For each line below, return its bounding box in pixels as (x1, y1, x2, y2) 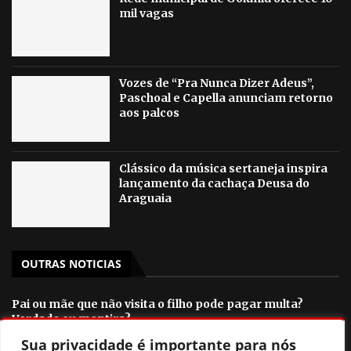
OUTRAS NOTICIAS (21, 255, 121, 271)
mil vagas (119, 5, 175, 20)
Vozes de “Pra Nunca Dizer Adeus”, (119, 76, 315, 91)
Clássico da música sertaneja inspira (119, 161, 328, 176)
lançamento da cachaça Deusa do (119, 176, 310, 191)
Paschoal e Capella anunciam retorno (119, 91, 334, 106)
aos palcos (119, 106, 180, 121)
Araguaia (119, 191, 172, 206)
